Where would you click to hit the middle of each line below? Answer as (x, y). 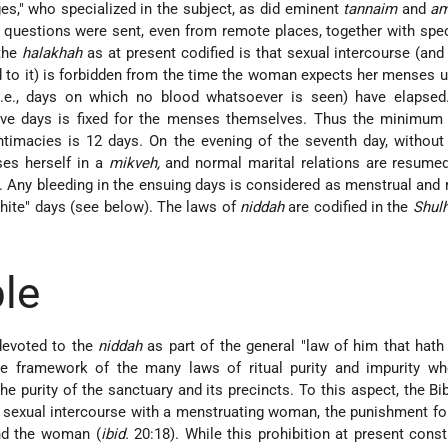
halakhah (52, 52)
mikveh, (134, 162)
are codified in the (348, 206)
